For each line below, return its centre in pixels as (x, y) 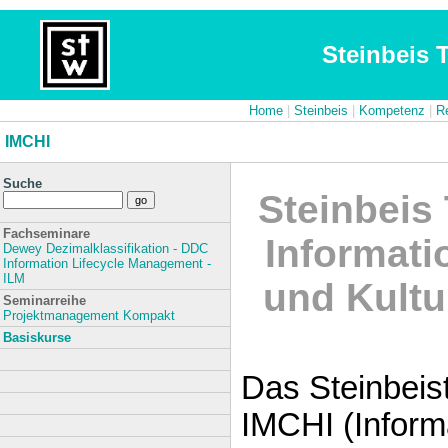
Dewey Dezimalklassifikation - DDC (105, 248)
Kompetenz (391, 110)
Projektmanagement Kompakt (89, 315)
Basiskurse (37, 337)
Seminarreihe (44, 300)
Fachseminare (46, 233)
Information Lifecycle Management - (107, 263)
